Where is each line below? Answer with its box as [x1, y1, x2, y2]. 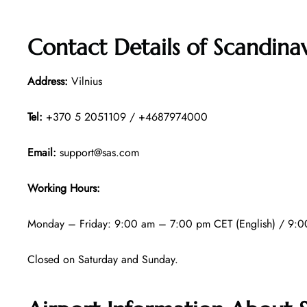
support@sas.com [56, 145, 139, 161]
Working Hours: [27, 180, 103, 197]
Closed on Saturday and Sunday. [27, 251, 178, 268]
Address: [27, 73, 68, 90]
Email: [27, 145, 56, 161]
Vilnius [68, 73, 106, 90]
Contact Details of [27, 34, 213, 62]
